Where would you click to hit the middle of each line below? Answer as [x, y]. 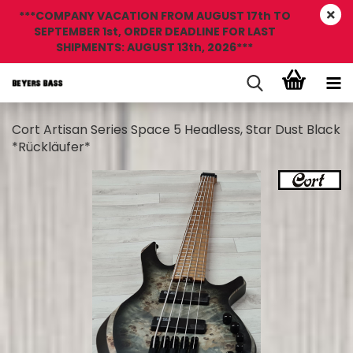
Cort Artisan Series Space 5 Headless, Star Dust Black [176, 130]
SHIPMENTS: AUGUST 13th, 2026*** [154, 47]
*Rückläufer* [51, 147]
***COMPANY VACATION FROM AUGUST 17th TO [154, 16]
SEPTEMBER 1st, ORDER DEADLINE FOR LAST [154, 32]
